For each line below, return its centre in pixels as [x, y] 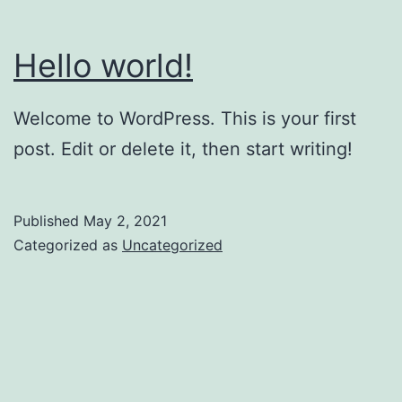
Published [48, 221]
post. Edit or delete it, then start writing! [183, 149]
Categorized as [68, 245]
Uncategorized [172, 245]
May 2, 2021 [125, 221]
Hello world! [103, 65]
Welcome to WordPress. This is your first [185, 119]
